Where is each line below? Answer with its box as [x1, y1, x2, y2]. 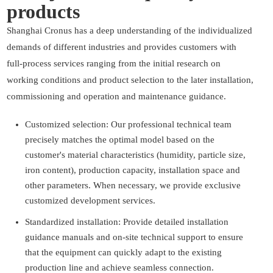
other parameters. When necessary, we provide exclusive [25, 180, 241, 191]
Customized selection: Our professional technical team [25, 119, 232, 130]
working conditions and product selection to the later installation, [7, 75, 253, 85]
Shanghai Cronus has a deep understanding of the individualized [7, 26, 252, 36]
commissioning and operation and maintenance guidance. [7, 91, 226, 102]
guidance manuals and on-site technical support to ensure [25, 232, 243, 243]
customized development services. [25, 196, 155, 206]
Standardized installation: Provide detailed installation [25, 217, 229, 227]
